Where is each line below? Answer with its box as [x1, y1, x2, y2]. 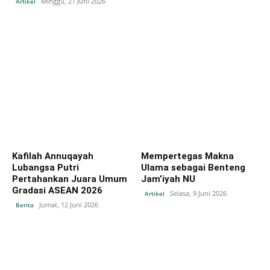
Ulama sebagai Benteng [141, 162, 245, 173]
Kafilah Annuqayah [12, 150, 93, 162]
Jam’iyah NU [141, 173, 195, 184]
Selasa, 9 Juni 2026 [170, 188, 227, 198]
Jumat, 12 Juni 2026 [39, 199, 98, 209]
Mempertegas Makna [141, 150, 234, 162]
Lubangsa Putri [12, 162, 79, 173]
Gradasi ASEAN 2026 [12, 184, 102, 196]
